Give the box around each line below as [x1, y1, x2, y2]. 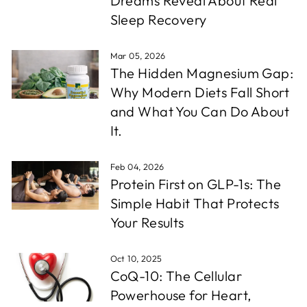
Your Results [110, 214, 184, 231]
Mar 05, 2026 [110, 50, 166, 61]
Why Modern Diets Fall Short [110, 84, 290, 101]
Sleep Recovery [110, 11, 207, 28]
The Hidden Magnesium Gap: [110, 64, 294, 82]
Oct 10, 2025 [110, 253, 162, 264]
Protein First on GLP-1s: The [110, 175, 282, 193]
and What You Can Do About [110, 103, 290, 120]
